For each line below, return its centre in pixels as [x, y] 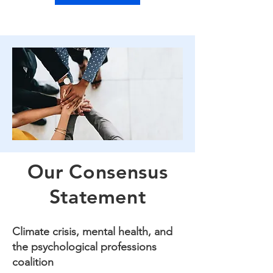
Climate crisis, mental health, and [92, 232]
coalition [33, 262]
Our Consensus [97, 171]
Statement [97, 196]
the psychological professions [84, 247]
